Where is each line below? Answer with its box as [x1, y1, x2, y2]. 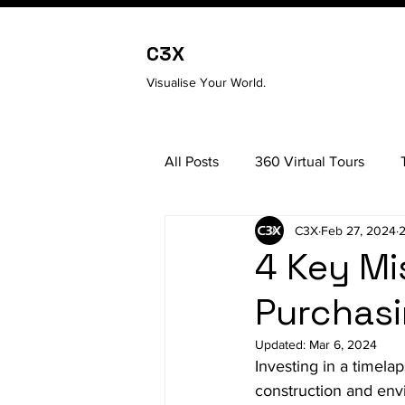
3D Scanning [201, 225, 281, 241]
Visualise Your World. [146, 75, 269, 89]
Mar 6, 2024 [309, 337, 377, 352]
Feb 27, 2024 [321, 222, 396, 238]
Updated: [255, 337, 309, 352]
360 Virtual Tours [255, 153, 364, 169]
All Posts [165, 153, 219, 169]
